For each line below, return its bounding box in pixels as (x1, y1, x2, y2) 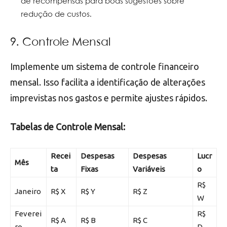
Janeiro (15, 186, 41, 196)
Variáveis (133, 164, 165, 173)
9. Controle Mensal (10, 36, 110, 48)
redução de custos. (21, 11, 92, 18)
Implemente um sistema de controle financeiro (10, 61, 199, 71)
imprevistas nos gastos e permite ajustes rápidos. (10, 92, 207, 103)
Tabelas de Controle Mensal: (10, 121, 125, 132)
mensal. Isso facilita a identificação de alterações (10, 77, 205, 87)
